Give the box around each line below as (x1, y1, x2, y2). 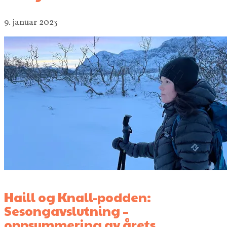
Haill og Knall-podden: (4, 188, 151, 206)
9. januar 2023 (4, 17, 58, 28)
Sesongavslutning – (4, 202, 129, 220)
